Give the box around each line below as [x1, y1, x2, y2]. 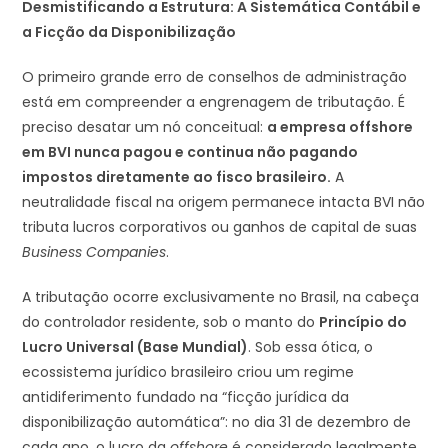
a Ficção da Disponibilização [22, 21, 237, 42]
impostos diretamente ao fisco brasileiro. [22, 166, 332, 187]
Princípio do [319, 311, 408, 332]
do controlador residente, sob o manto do [22, 311, 320, 332]
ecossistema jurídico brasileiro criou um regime [22, 361, 355, 382]
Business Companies [22, 241, 167, 262]
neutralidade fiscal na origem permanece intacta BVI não [22, 191, 426, 212]
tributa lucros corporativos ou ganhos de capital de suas [22, 216, 418, 237]
